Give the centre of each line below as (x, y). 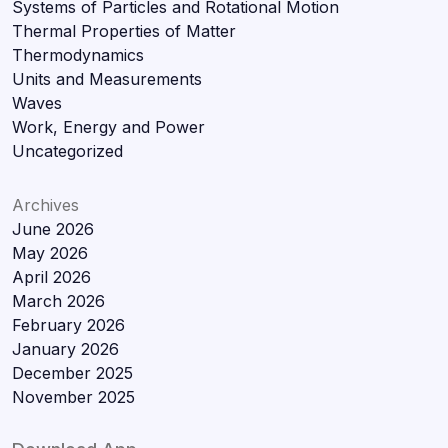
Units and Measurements (107, 78)
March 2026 (58, 300)
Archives (45, 204)
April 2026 (51, 276)
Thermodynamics (78, 54)
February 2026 (68, 324)
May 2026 (50, 252)
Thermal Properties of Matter (124, 30)
